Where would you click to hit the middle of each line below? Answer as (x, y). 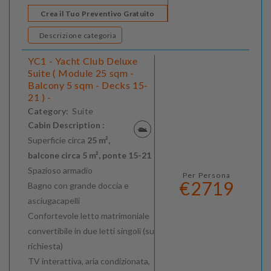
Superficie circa (57, 140)
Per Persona (207, 175)
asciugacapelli (54, 201)
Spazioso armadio (60, 171)
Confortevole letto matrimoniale (89, 216)
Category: (49, 111)
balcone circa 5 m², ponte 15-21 (90, 155)
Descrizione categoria (100, 36)
